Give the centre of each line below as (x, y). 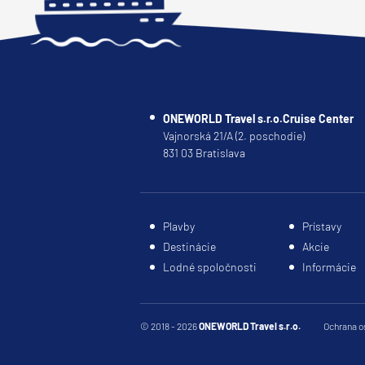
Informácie (329, 267)
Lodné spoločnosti (210, 267)
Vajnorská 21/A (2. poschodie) (234, 136)
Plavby (179, 226)
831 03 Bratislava (204, 153)
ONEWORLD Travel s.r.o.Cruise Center (258, 119)
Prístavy (322, 226)
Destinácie (189, 247)
